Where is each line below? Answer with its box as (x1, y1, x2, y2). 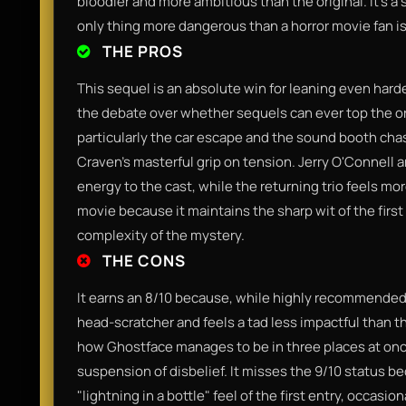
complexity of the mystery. (77, 225, 245, 245)
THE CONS (99, 249, 186, 271)
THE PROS (99, 40, 183, 62)
